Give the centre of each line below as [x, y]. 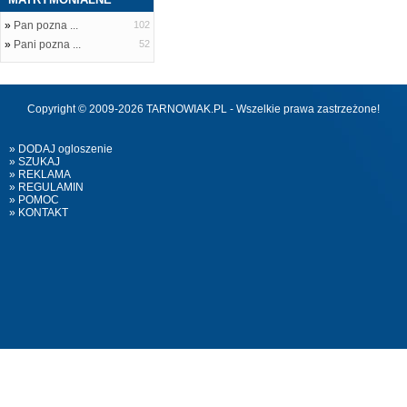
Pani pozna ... [47, 45]
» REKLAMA [40, 174]
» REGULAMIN [46, 187]
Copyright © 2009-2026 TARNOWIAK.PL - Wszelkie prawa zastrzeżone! [203, 109]
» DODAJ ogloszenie [61, 149]
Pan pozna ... [46, 25]
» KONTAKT [39, 213]
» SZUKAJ [35, 162]
